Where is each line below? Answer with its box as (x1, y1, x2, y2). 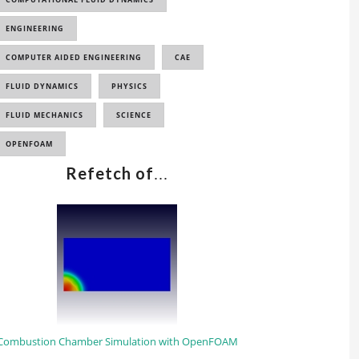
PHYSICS (111, 81, 147, 91)
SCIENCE (116, 110, 151, 120)
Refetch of (66, 163, 154, 183)
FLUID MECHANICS (6, 110, 83, 120)
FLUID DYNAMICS (6, 81, 79, 91)
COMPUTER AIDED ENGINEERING (6, 52, 142, 63)
